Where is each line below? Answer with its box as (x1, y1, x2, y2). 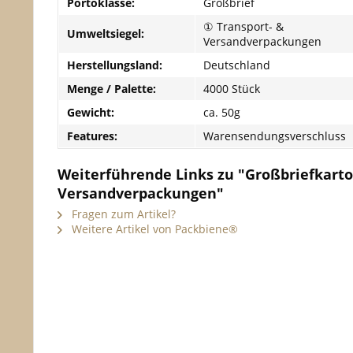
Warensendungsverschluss (203, 128, 346, 143)
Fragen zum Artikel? (69, 206, 176, 221)
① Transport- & (203, 19, 284, 34)
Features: (67, 128, 117, 143)
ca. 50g (203, 105, 240, 120)
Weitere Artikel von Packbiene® (69, 221, 238, 236)
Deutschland (203, 58, 270, 72)
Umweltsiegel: (67, 26, 144, 41)
